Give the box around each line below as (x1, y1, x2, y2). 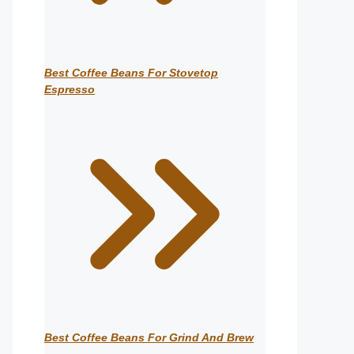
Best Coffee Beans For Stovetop (44, 66, 218, 80)
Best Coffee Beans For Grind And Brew (44, 331, 254, 345)
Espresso (44, 83, 95, 96)
